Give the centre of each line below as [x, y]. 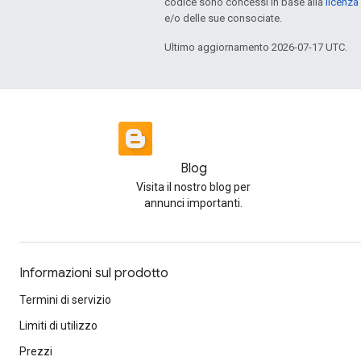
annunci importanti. [193, 203]
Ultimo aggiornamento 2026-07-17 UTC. [256, 47]
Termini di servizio [65, 300]
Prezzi [36, 351]
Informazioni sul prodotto [94, 273]
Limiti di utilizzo [58, 326]
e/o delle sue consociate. [223, 18]
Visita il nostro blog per [193, 187]
